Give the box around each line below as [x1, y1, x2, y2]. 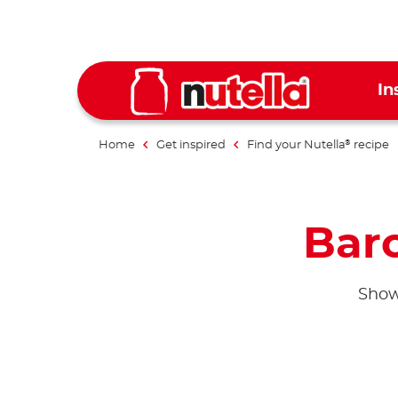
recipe [351, 139, 389, 151]
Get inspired [156, 139, 226, 151]
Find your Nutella [247, 139, 346, 151]
